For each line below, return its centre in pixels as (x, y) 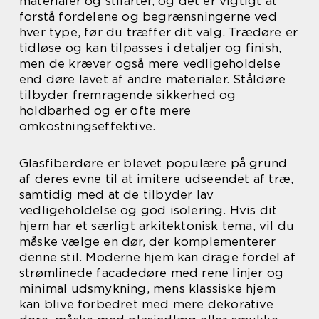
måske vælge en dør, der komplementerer (148, 241)
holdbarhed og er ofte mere (105, 110)
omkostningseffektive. (88, 126)
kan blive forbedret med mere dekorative (146, 304)
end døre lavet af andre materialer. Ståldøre (152, 79)
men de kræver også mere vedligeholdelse (150, 63)
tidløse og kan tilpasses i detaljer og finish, (151, 48)
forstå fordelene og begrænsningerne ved (148, 16)
